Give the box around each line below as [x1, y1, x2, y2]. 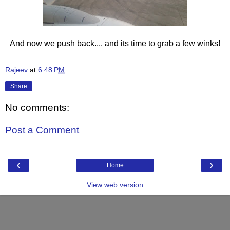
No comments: [5, 102, 69, 113]
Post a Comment [5, 125, 79, 136]
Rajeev [5, 65, 28, 74]
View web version [87, 181, 143, 189]
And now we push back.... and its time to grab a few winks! [10, 39, 220, 48]
